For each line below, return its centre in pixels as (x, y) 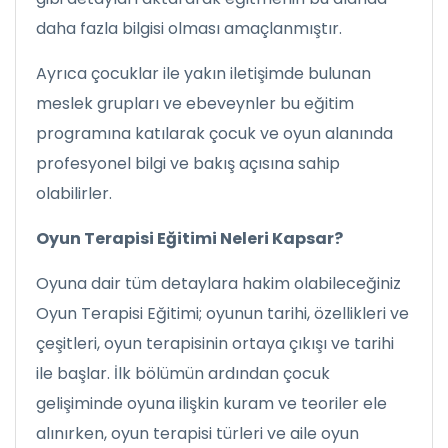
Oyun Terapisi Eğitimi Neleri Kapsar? (189, 238)
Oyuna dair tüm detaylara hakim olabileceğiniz (218, 283)
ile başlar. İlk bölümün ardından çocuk (183, 373)
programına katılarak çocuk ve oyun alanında (214, 133)
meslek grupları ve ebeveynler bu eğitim (195, 103)
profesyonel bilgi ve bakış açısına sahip (188, 163)
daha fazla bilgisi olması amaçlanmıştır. (189, 28)
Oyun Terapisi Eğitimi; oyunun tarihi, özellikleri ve (222, 313)
